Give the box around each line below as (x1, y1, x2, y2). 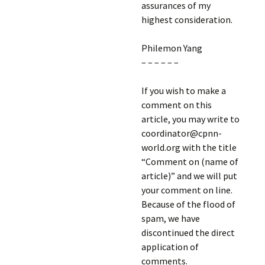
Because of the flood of (141, 198, 235, 210)
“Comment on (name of (141, 156, 238, 167)
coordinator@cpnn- (141, 127, 222, 139)
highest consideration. (141, 14, 232, 25)
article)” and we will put (141, 170, 237, 182)
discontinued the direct (141, 227, 235, 238)
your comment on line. (141, 184, 232, 196)
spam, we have (141, 212, 200, 224)
